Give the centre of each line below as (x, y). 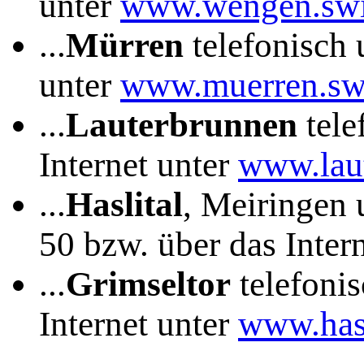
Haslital (124, 204)
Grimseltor (148, 284)
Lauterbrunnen (182, 124)
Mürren (125, 45)
